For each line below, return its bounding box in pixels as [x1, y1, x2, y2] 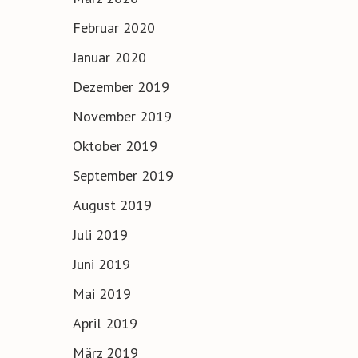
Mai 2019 [73, 284, 131, 304]
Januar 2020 [73, 48, 146, 67]
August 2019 [73, 196, 152, 215]
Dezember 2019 [73, 78, 169, 97]
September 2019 [73, 166, 173, 185]
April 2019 [73, 314, 137, 333]
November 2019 [73, 107, 172, 126]
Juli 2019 [73, 225, 128, 245]
